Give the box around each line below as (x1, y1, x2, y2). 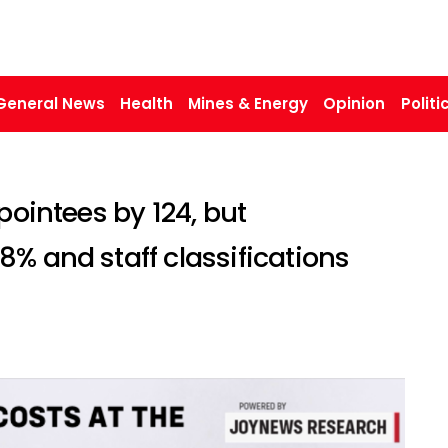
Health (119, 92, 173, 114)
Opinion (323, 92, 386, 114)
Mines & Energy (188, 92, 309, 114)
